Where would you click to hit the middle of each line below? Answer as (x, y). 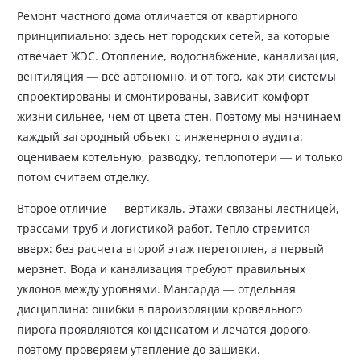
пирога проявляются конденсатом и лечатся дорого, (164, 330)
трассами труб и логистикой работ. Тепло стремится (164, 229)
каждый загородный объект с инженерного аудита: (160, 137)
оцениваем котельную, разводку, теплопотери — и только (180, 157)
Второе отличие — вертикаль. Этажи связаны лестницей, (178, 209)
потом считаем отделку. (83, 177)
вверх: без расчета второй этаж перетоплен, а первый (170, 249)
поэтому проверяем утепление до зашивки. (139, 350)
